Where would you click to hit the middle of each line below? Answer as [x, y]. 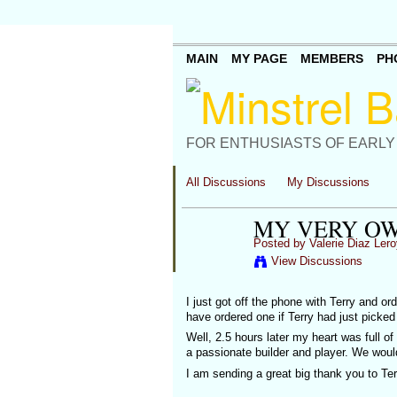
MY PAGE [259, 59]
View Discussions [316, 261]
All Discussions [226, 182]
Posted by [281, 243]
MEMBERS [331, 59]
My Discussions [329, 182]
